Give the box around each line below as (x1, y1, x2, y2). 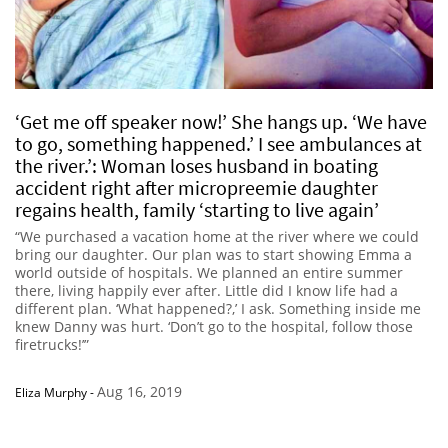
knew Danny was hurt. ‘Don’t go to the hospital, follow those (15, 317, 413, 337)
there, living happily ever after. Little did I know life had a (15, 281, 398, 301)
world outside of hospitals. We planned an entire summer (15, 263, 403, 283)
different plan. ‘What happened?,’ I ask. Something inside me (15, 299, 421, 319)
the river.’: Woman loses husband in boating (15, 153, 378, 179)
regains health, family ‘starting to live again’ (15, 197, 379, 223)
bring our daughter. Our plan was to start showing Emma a (15, 245, 412, 265)
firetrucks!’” (15, 335, 89, 355)
